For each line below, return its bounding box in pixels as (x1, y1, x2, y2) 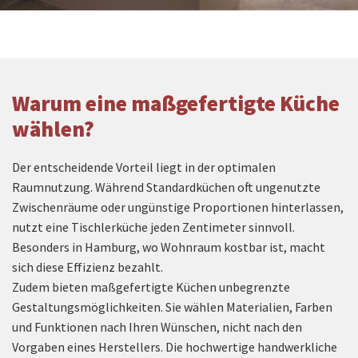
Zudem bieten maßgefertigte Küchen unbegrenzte (12, 278, 290, 295)
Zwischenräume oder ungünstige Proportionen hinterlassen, (12, 198, 344, 215)
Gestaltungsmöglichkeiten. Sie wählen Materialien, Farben (12, 298, 332, 315)
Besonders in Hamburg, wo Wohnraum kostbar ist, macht (12, 238, 325, 255)
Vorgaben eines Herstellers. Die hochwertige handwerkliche (12, 338, 337, 355)
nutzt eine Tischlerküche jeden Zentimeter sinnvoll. (12, 218, 295, 235)
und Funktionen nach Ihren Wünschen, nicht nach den (12, 318, 302, 335)
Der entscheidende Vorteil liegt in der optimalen (12, 158, 276, 175)
